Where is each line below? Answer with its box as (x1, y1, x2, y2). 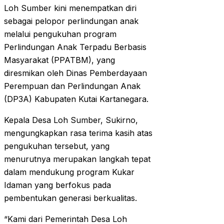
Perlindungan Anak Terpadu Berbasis (4, 42, 146, 52)
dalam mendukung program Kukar (4, 167, 134, 177)
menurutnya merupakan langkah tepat (4, 154, 150, 164)
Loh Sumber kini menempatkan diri (4, 3, 136, 13)
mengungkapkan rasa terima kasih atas (4, 128, 152, 138)
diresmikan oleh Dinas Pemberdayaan (4, 68, 147, 78)
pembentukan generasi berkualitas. (4, 193, 137, 203)
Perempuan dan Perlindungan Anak (4, 81, 140, 91)
